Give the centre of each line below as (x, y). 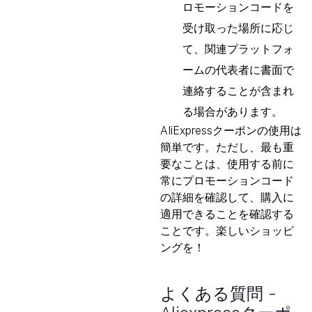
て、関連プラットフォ (238, 49)
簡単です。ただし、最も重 (227, 147)
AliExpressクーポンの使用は (231, 130)
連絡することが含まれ (238, 91)
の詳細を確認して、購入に (227, 197)
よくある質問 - (218, 293)
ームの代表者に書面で (238, 70)
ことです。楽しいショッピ (227, 231)
